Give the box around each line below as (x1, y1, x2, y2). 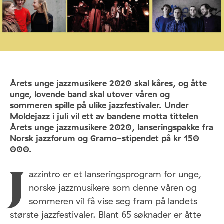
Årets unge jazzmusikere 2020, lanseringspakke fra (10, 121, 213, 132)
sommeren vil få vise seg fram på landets (29, 195, 197, 207)
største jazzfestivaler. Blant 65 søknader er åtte (10, 209, 201, 221)
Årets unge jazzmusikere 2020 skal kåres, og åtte (10, 77, 207, 88)
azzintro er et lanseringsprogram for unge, (29, 168, 201, 180)
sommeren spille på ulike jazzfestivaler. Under (10, 99, 189, 110)
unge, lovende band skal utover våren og (10, 88, 170, 99)
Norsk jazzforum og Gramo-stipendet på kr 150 (10, 132, 199, 143)
